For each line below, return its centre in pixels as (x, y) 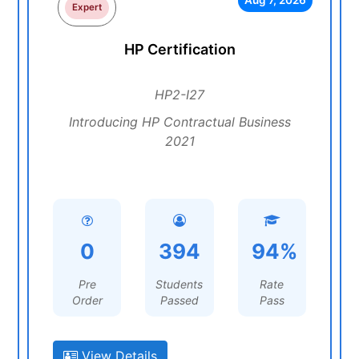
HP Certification (179, 49)
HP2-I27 (179, 95)
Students (179, 284)
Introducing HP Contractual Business (179, 122)
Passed (179, 300)
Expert (87, 7)
